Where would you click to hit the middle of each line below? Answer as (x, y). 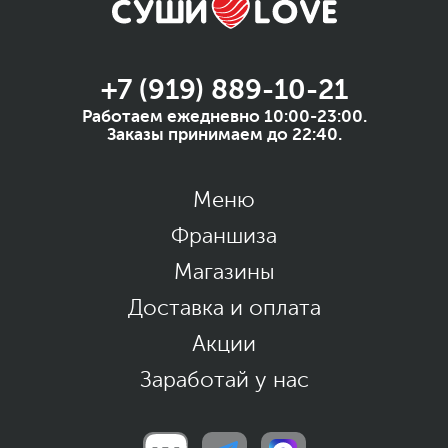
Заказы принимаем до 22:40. (224, 134)
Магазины (224, 271)
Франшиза (224, 235)
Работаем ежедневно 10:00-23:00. (224, 116)
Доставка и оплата (224, 307)
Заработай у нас (224, 379)
